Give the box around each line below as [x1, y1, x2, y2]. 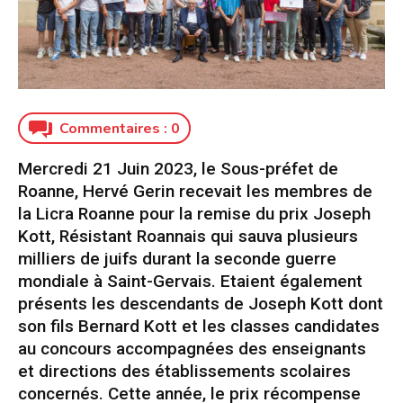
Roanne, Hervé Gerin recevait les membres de [18, 181, 372, 202]
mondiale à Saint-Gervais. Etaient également [18, 271, 363, 292]
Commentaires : [59, 119, 171, 139]
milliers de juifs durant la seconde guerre [18, 248, 336, 270]
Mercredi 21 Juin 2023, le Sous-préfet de [18, 158, 338, 180]
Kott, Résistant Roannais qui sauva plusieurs [18, 226, 358, 247]
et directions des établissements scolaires [18, 361, 351, 382]
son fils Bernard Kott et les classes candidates [18, 316, 380, 337]
